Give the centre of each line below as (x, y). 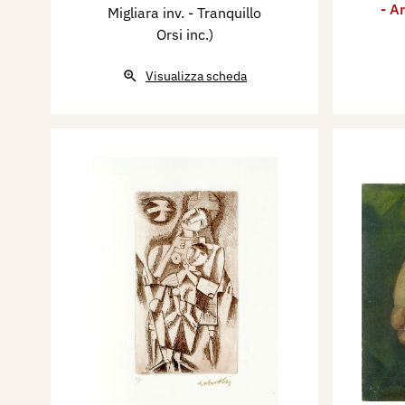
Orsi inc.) (184, 34)
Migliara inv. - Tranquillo (184, 12)
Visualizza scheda (196, 75)
